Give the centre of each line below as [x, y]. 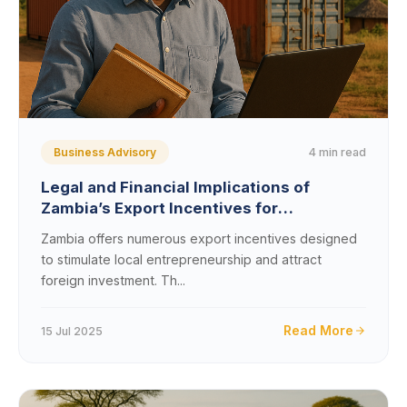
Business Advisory [105, 152]
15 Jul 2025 [72, 331]
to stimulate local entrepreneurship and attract [181, 259]
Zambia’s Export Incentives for [159, 208]
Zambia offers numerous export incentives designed [199, 238]
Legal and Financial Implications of [175, 187]
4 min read [338, 152]
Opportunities [95, 250]
